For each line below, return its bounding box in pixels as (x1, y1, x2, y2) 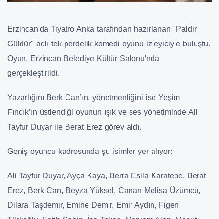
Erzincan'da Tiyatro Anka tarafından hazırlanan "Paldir (7, 25, 197, 34)
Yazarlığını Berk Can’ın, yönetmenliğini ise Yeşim (7, 93, 180, 102)
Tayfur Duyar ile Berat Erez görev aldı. (7, 123, 141, 131)
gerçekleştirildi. (7, 69, 60, 78)
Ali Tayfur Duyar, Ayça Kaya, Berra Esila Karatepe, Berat (7, 172, 206, 180)
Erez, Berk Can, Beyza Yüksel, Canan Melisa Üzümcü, (7, 186, 200, 195)
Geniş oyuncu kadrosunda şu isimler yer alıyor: (7, 147, 172, 156)
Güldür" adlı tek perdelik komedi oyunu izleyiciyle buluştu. (7, 40, 210, 48)
